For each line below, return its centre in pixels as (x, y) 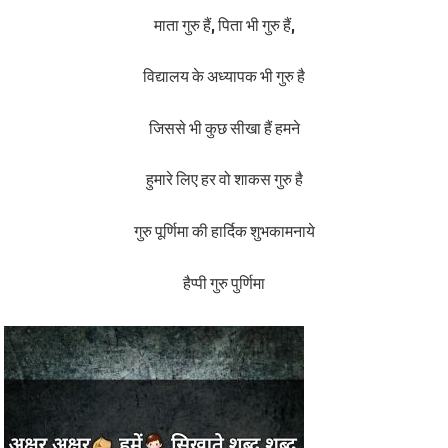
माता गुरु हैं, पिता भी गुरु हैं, (224, 24)
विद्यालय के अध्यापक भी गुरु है (224, 76)
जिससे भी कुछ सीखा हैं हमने (224, 127)
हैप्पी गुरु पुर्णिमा (224, 282)
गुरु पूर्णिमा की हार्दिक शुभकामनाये (224, 231)
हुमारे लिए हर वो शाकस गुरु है (224, 179)
